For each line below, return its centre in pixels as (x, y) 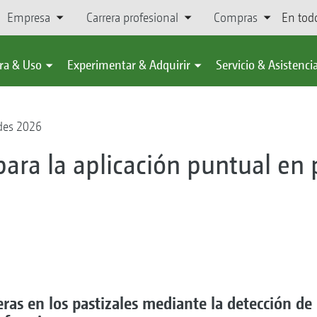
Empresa (29, 17)
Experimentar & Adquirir (129, 65)
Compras (235, 17)
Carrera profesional (132, 17)
